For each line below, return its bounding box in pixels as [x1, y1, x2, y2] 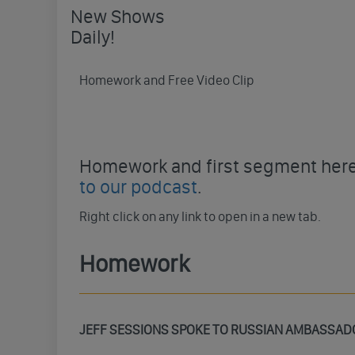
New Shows [71, 4, 166, 28]
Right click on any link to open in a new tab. [79, 208, 321, 224]
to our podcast [79, 174, 197, 198]
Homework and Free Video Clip [79, 71, 254, 88]
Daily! [71, 25, 116, 48]
